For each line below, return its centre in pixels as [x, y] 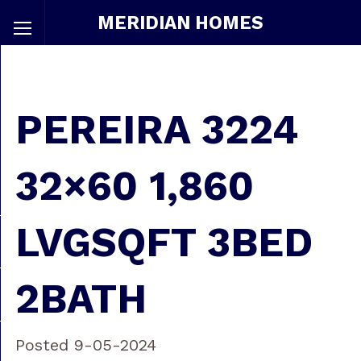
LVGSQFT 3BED [164, 243]
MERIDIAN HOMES [180, 23]
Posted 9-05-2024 [85, 345]
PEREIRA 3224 [156, 130]
